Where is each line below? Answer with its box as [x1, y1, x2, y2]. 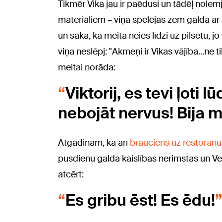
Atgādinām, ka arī [58, 137, 130, 149]
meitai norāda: [58, 61, 115, 74]
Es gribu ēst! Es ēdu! [65, 190, 215, 211]
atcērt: [58, 168, 84, 181]
